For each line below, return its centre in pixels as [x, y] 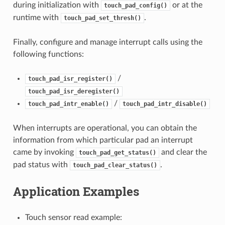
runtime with [37, 18]
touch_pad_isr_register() [70, 79]
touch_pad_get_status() [117, 153]
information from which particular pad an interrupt [103, 140]
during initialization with [57, 5]
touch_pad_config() [135, 6]
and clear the [183, 152]
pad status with [41, 165]
